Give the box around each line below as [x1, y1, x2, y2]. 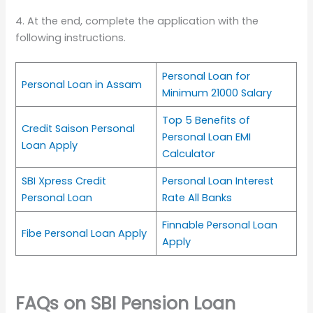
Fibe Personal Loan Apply [21, 226, 147, 241]
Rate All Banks [161, 191, 232, 205]
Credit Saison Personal [21, 122, 135, 136]
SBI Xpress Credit [21, 174, 106, 189]
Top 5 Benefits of [161, 113, 250, 128]
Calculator [161, 147, 215, 161]
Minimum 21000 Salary [161, 86, 272, 101]
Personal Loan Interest [161, 174, 274, 189]
